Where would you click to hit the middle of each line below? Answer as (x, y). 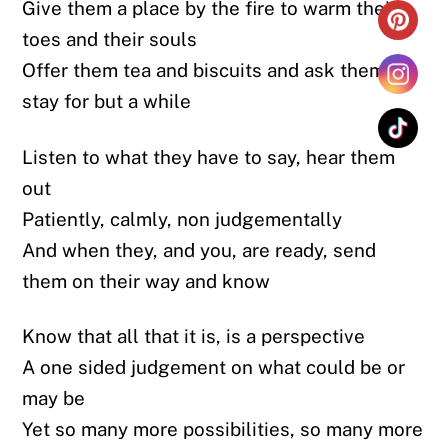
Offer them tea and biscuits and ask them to (215, 70)
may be (54, 398)
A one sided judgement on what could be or (214, 367)
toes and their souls (110, 39)
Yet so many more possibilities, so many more (223, 429)
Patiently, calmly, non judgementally (182, 218)
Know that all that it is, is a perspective (194, 336)
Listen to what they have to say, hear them (209, 156)
